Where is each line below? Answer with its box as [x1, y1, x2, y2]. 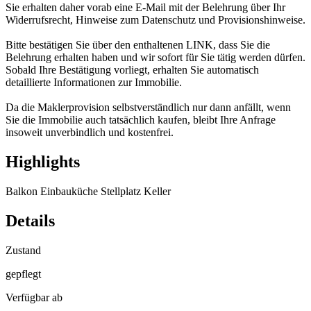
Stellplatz [101, 185, 144, 197]
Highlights [6, 152, 80, 171]
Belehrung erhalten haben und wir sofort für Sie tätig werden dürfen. [6, 51, 305, 64]
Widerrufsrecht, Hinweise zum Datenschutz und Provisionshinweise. [6, 14, 305, 26]
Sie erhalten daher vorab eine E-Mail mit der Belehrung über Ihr [6, 1, 285, 14]
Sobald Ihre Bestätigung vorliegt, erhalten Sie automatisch [6, 64, 259, 76]
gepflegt [6, 267, 41, 280]
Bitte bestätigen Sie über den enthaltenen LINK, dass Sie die [6, 39, 270, 51]
